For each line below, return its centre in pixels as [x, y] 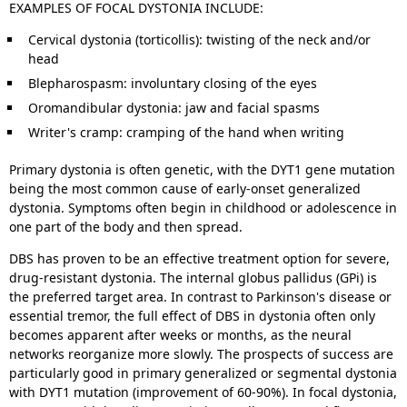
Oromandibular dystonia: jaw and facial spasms [174, 108]
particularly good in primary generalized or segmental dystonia [203, 373]
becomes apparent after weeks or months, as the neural [180, 335]
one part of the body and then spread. [126, 227]
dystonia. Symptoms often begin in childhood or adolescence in [203, 208]
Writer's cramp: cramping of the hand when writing [186, 133]
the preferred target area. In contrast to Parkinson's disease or [200, 297]
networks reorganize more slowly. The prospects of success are [201, 354]
